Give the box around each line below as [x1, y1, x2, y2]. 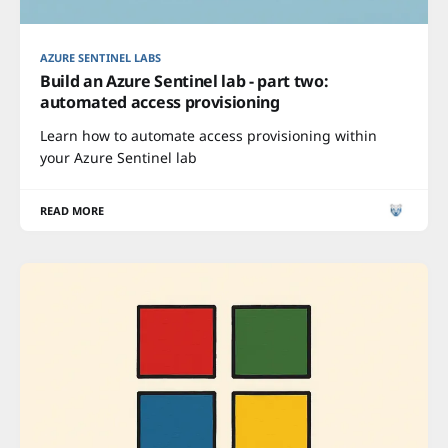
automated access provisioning [40, 90, 280, 113]
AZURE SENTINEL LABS [40, 49, 162, 65]
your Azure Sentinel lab [40, 147, 197, 167]
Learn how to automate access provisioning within [40, 125, 377, 145]
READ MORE [40, 202, 105, 218]
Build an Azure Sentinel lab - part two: [40, 69, 329, 92]
